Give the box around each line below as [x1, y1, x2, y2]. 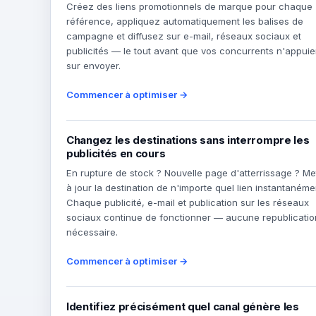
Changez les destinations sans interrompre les [66, 133, 310, 147]
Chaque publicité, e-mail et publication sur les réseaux [66, 197, 309, 208]
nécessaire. [66, 226, 118, 238]
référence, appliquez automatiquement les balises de [66, 16, 303, 27]
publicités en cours [66, 147, 166, 160]
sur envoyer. [66, 60, 121, 71]
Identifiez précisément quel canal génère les [66, 300, 299, 313]
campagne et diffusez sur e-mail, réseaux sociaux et [66, 30, 301, 42]
